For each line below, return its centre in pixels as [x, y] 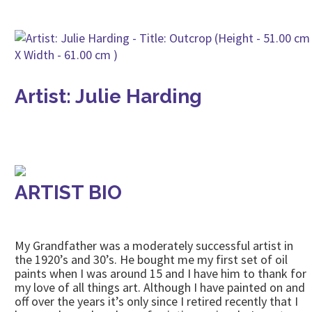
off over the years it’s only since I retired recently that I [156, 301]
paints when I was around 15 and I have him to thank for [161, 273]
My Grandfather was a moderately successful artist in [154, 245]
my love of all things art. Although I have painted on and [160, 287]
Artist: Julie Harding [108, 96]
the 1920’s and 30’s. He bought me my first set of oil [151, 259]
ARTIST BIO [68, 193]
